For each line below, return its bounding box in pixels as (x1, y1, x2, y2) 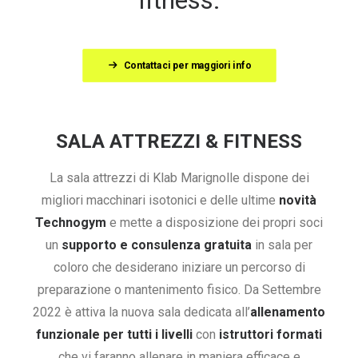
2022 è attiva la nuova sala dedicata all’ (33, 304, 250, 320)
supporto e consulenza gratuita (62, 237, 252, 253)
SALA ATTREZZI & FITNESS (56, 130, 302, 153)
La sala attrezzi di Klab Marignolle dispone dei (49, 170, 309, 185)
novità (279, 193, 316, 208)
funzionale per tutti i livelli (36, 327, 193, 342)
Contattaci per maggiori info (123, 59, 251, 72)
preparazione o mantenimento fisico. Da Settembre (37, 282, 321, 297)
